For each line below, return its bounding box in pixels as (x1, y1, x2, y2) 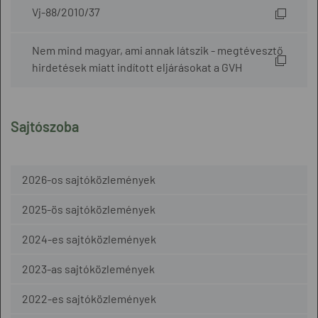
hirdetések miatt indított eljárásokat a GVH (32, 60, 242, 74)
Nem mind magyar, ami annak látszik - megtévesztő (32, 43, 283, 57)
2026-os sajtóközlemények (22, 172, 155, 186)
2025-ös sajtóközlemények (22, 202, 155, 216)
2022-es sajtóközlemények (22, 292, 156, 305)
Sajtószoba (11, 118, 79, 135)
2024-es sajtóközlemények (22, 232, 156, 246)
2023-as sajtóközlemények (22, 262, 155, 275)
